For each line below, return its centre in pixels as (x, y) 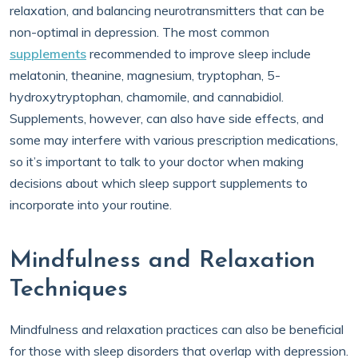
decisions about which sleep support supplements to (159, 183)
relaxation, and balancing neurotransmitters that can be (167, 10)
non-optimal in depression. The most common (139, 32)
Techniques (69, 290)
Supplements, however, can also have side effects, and (167, 118)
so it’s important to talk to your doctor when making (157, 161)
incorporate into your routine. (94, 205)
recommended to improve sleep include (199, 54)
